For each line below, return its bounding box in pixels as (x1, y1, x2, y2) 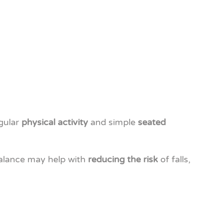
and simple (88, 117, 138, 128)
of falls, (158, 154, 191, 165)
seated (138, 117, 166, 128)
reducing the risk (88, 154, 158, 165)
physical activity (22, 117, 88, 128)
